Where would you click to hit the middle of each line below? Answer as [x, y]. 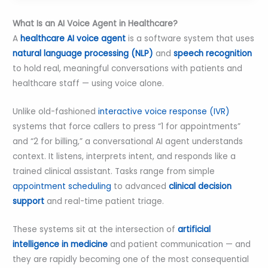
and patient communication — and [179, 245]
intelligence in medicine [60, 245]
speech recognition [213, 54]
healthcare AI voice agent [73, 39]
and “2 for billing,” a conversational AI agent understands [128, 142]
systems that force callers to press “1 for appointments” [127, 127]
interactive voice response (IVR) [163, 112]
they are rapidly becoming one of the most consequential [131, 260]
